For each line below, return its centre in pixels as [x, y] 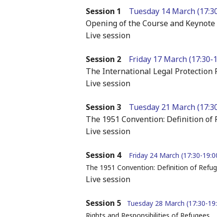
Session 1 [107, 11]
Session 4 [103, 155]
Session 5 [103, 203]
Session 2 [103, 59]
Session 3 [103, 107]
